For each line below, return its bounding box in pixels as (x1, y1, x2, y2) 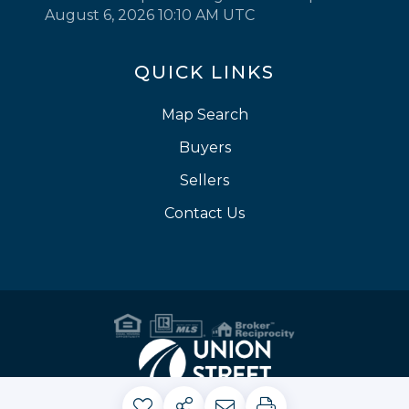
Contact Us (164, 204, 245, 223)
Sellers (180, 172, 229, 190)
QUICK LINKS (134, 61, 275, 84)
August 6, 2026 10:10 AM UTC (45, 6, 256, 25)
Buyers (178, 139, 231, 157)
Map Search (161, 106, 248, 124)
